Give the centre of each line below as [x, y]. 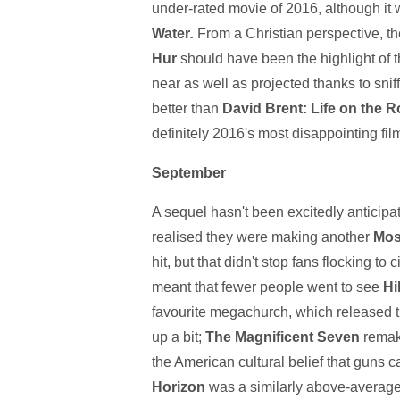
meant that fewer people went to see [267, 287]
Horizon [180, 387]
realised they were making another [260, 237]
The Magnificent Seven [282, 337]
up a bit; [178, 337]
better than [187, 109]
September [188, 173]
